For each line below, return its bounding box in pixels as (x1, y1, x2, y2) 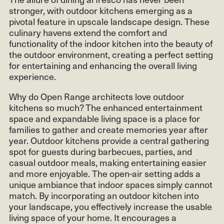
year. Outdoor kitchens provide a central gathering (9, 133, 209, 147)
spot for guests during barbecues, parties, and (9, 144, 192, 158)
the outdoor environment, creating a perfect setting (9, 47, 213, 61)
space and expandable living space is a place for (9, 111, 200, 125)
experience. (9, 69, 56, 83)
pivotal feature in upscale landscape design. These (9, 14, 209, 28)
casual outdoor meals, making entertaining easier (9, 155, 206, 169)
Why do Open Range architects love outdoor (9, 89, 184, 103)
